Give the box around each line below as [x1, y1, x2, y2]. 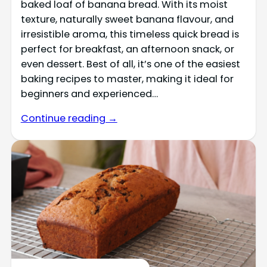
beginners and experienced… [20, 86, 158, 101]
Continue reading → [20, 111, 117, 126]
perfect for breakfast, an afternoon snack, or [20, 42, 234, 56]
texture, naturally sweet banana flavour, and [20, 12, 234, 26]
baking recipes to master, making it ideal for [20, 72, 234, 86]
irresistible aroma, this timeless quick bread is [20, 27, 239, 41]
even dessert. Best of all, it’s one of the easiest [20, 57, 240, 71]
